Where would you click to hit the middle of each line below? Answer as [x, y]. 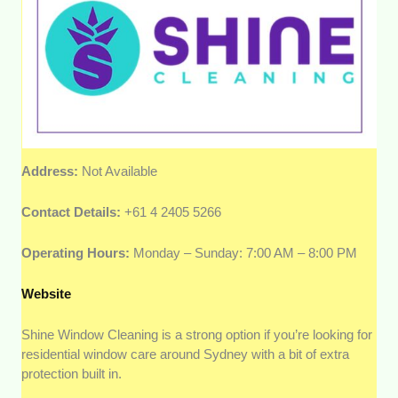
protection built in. [74, 373]
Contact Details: [72, 211]
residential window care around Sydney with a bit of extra [186, 354]
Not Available [123, 171]
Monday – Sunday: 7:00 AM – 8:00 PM [246, 252]
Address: [52, 171]
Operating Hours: [78, 252]
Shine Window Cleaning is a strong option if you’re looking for [197, 334]
